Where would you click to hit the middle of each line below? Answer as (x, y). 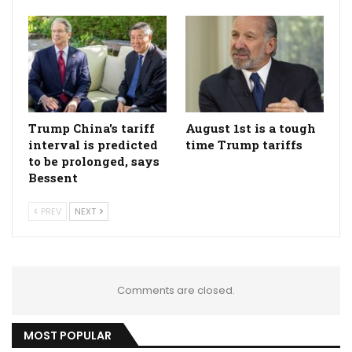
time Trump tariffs (244, 145)
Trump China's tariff (92, 128)
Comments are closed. (176, 291)
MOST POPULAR (68, 336)
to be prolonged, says (94, 161)
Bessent (53, 178)
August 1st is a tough (251, 128)
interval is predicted (93, 145)
